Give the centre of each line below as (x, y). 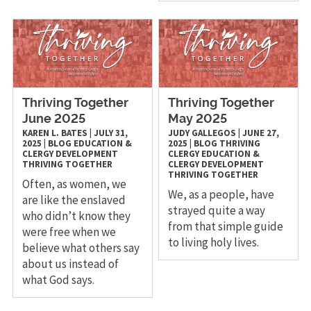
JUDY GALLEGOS (202, 133)
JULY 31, (110, 133)
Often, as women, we (74, 184)
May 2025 (198, 120)
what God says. (58, 280)
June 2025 (53, 120)
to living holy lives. (214, 243)
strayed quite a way (217, 211)
